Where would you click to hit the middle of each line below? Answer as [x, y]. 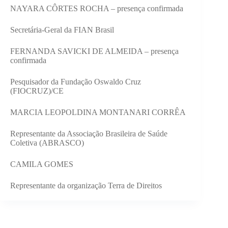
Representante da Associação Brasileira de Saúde [89, 134]
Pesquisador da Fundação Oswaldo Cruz [76, 82]
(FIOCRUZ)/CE [37, 91]
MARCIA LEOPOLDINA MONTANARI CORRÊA [98, 112]
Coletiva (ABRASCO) [47, 143]
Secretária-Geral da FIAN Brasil [62, 30]
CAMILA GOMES [42, 164]
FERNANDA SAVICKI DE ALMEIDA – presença [94, 51]
